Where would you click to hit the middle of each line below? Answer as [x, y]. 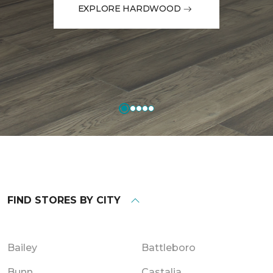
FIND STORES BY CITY [64, 200]
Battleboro [168, 247]
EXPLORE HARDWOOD [129, 9]
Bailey [22, 247]
